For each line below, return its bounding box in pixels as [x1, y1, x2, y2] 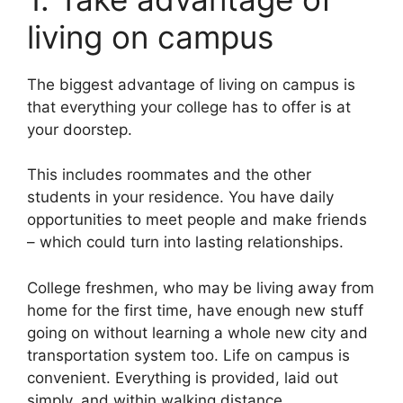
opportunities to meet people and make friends [27, 210, 367, 229]
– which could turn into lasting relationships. [27, 233, 344, 252]
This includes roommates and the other [27, 166, 311, 184]
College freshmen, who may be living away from [27, 278, 374, 297]
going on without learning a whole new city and [27, 323, 368, 342]
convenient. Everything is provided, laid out [27, 368, 338, 387]
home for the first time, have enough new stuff [27, 300, 363, 319]
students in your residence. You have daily [27, 188, 334, 207]
